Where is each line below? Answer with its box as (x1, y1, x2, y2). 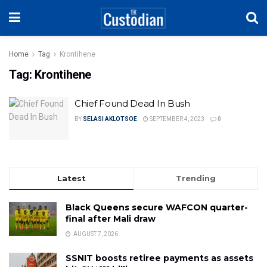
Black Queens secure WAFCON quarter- (66, 201, 248, 213)
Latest (57, 173, 86, 183)
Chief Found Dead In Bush (74, 98, 190, 109)
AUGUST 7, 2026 (72, 230, 118, 237)
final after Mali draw (66, 213, 156, 224)
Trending (176, 173, 216, 183)
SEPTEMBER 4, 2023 (148, 116, 204, 122)
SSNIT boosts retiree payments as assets (66, 252, 253, 263)
